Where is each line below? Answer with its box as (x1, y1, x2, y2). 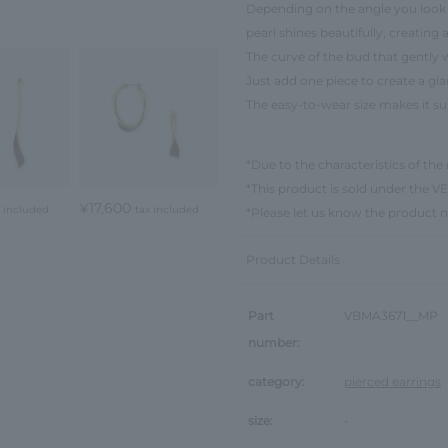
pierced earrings (344, 373, 441, 389)
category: (248, 373, 305, 389)
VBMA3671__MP (344, 307, 438, 323)
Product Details (246, 251, 340, 267)
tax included (135, 203, 199, 217)
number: (248, 334, 300, 350)
